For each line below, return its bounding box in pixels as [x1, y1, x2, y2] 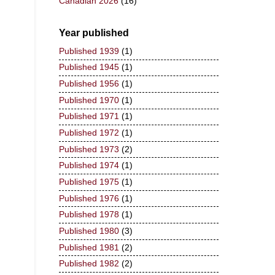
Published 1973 [59, 144, 119, 154]
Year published [59, 27, 129, 38]
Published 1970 [59, 95, 119, 105]
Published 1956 [59, 79, 119, 89]
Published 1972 [59, 128, 119, 137]
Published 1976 [59, 193, 119, 203]
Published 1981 [59, 242, 119, 252]
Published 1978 [59, 210, 119, 220]
